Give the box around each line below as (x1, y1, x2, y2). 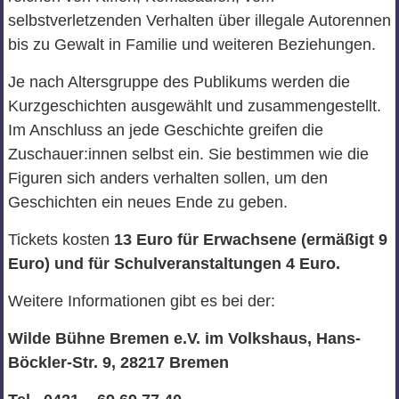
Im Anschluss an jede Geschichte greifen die (7, 121, 323, 140)
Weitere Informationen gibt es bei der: (7, 292, 275, 311)
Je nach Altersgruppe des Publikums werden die (7, 73, 350, 92)
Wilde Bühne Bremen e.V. (7, 330, 205, 348)
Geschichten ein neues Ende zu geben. (7, 193, 288, 212)
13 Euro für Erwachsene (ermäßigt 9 (113, 231, 387, 249)
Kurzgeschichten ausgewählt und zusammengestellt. (7, 97, 381, 116)
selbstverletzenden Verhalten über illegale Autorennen (7, 12, 391, 30)
